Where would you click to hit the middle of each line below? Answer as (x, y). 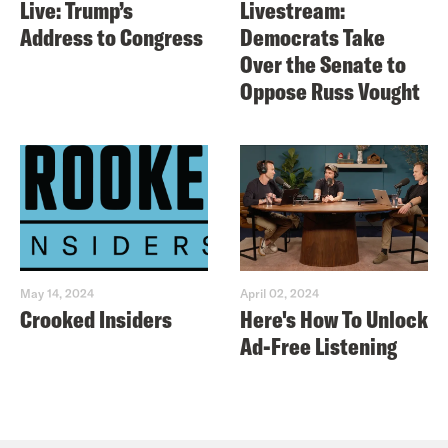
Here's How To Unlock (334, 318)
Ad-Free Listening (318, 345)
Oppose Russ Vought (330, 91)
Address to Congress (111, 37)
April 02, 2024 (279, 292)
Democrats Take (312, 37)
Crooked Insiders (96, 318)
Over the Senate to (323, 64)
